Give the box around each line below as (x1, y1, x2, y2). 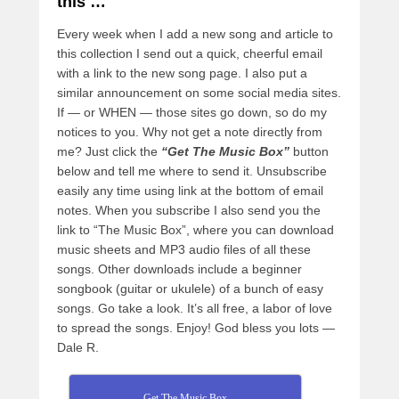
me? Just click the (57, 143, 161, 159)
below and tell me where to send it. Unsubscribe (57, 163, 327, 178)
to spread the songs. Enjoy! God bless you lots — (57, 320, 335, 335)
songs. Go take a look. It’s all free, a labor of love (57, 300, 332, 315)
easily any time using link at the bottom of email (57, 183, 323, 198)
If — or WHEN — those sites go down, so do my (57, 104, 327, 119)
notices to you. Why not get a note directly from (57, 124, 322, 139)
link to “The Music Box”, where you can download (57, 222, 334, 237)
